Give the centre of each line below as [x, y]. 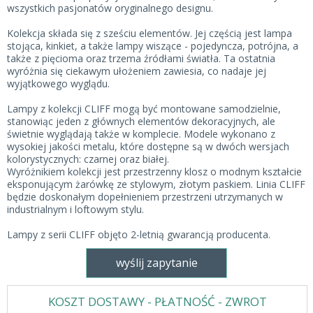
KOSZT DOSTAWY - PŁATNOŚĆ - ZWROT [157, 301]
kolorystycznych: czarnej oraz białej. [88, 159]
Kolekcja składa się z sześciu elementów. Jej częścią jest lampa [150, 33]
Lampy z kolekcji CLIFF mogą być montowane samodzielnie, [144, 109]
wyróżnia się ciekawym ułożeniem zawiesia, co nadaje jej [137, 71]
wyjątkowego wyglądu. [58, 83]
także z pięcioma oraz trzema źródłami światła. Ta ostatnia [141, 58]
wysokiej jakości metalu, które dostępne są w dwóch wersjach [148, 146]
